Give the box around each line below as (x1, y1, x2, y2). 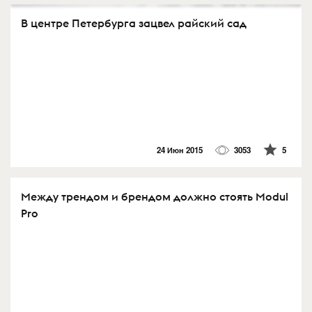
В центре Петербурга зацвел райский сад (21, 16, 247, 31)
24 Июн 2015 (156, 143, 203, 156)
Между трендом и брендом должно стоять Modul (21, 189, 288, 203)
